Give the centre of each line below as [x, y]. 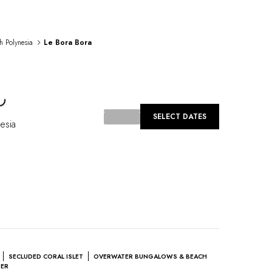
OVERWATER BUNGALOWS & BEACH [150, 257]
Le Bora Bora [68, 42]
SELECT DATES [179, 117]
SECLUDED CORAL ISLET [46, 257]
